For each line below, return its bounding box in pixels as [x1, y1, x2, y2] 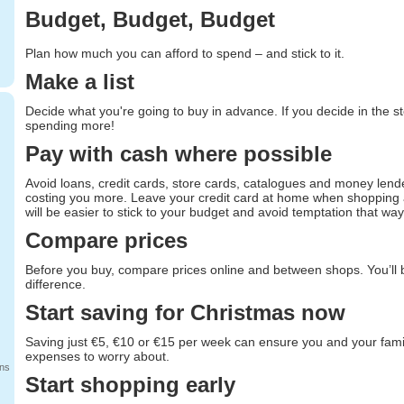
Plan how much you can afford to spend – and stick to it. [24, 46, 344, 60]
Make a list [24, 69, 134, 94]
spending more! [24, 118, 115, 133]
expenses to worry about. [24, 349, 170, 363]
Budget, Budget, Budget [24, 7, 275, 32]
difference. [24, 277, 86, 291]
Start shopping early [24, 372, 235, 397]
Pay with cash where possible [24, 142, 332, 166]
